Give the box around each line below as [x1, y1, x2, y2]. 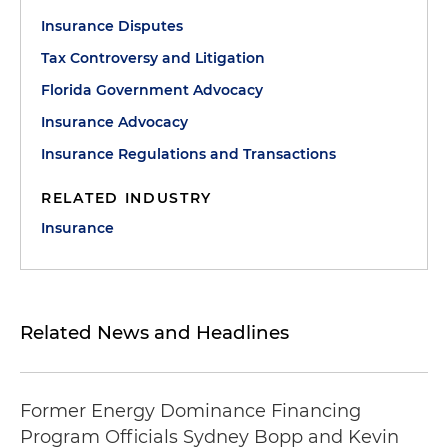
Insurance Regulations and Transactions [41, 145, 336, 163]
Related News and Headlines [20, 321, 289, 344]
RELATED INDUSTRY [41, 189, 213, 207]
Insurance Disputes [41, 17, 183, 35]
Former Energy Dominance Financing [20, 400, 361, 422]
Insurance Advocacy [41, 113, 188, 131]
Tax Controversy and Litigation [41, 49, 265, 67]
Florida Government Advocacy [41, 81, 263, 99]
